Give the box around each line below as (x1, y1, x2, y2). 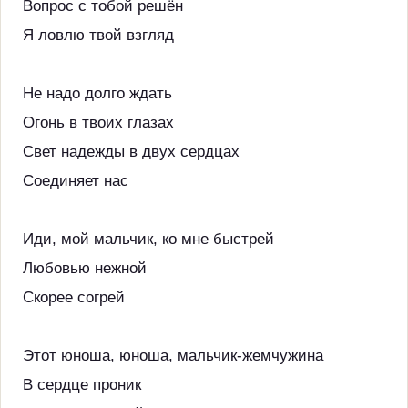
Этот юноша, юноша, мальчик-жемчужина (23, 347, 323, 364)
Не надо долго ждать (23, 85, 172, 102)
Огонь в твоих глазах (23, 114, 174, 131)
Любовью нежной (23, 260, 147, 277)
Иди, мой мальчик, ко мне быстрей (23, 230, 274, 248)
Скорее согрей (23, 289, 125, 306)
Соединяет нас (23, 172, 128, 189)
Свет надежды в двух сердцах (23, 143, 240, 160)
